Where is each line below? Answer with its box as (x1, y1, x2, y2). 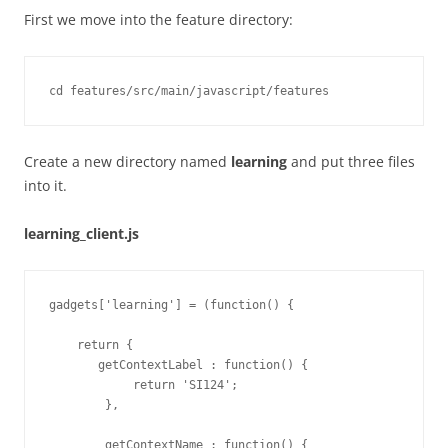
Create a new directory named (24, 152, 231, 171)
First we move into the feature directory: (24, 10, 293, 29)
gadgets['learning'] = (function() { (49, 298, 294, 312)
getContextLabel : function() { (49, 358, 308, 372)
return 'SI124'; (49, 378, 238, 392)
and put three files (287, 152, 415, 171)
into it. (24, 176, 67, 195)
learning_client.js (24, 224, 139, 243)
